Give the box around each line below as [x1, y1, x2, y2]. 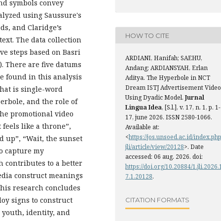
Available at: [125, 123, 159, 132]
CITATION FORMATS [125, 195, 189, 204]
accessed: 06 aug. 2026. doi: [125, 152, 203, 161]
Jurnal [185, 93, 204, 102]
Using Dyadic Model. [125, 93, 185, 102]
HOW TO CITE [125, 31, 169, 39]
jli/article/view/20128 [125, 143, 184, 151]
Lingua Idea [125, 103, 162, 112]
